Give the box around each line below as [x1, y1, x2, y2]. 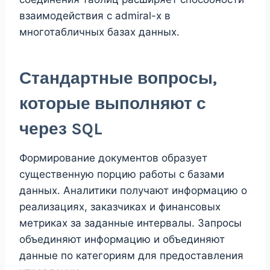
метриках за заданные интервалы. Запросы [19, 216, 242, 229]
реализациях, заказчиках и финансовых [19, 200, 221, 213]
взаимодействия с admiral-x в [19, 9, 171, 22]
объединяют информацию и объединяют [19, 233, 225, 245]
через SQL [19, 118, 102, 139]
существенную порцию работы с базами [19, 168, 224, 180]
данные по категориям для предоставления [19, 249, 243, 262]
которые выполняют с [19, 93, 206, 113]
